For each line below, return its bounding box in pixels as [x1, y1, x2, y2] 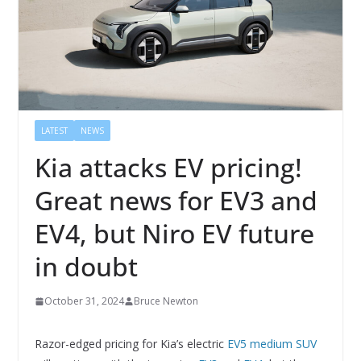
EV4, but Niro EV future [34, 216, 314, 251]
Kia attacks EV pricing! [34, 150, 302, 185]
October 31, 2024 [44, 294, 124, 309]
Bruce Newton [133, 294, 198, 309]
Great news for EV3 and [34, 183, 317, 218]
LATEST [40, 125, 68, 137]
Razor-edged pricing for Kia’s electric [34, 336, 227, 352]
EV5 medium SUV [226, 336, 317, 352]
